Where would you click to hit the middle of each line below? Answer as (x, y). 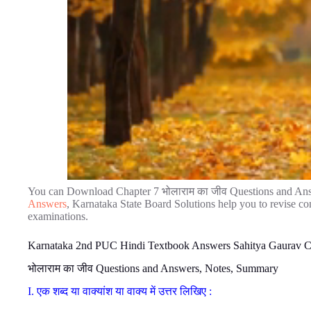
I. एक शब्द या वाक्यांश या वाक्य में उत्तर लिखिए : (120, 291)
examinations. (58, 216)
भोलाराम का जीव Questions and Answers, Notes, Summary (153, 268)
